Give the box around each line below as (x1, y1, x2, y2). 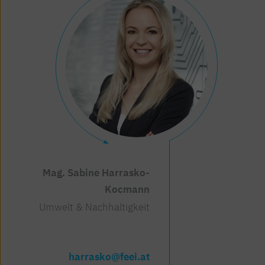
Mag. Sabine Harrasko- (43, 166, 150, 179)
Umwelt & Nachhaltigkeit (39, 201, 150, 214)
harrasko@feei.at (69, 250, 150, 264)
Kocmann (105, 182, 150, 196)
